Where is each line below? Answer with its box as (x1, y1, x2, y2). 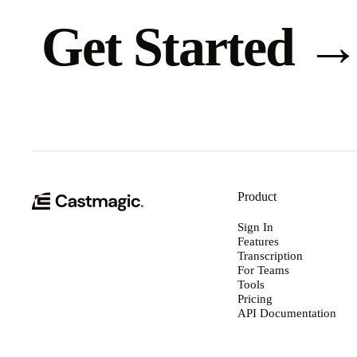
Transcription (237, 248, 304, 262)
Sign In (237, 219, 274, 233)
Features (237, 233, 280, 248)
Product (237, 189, 277, 203)
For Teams (237, 262, 290, 277)
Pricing (237, 291, 273, 305)
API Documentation (237, 305, 337, 320)
